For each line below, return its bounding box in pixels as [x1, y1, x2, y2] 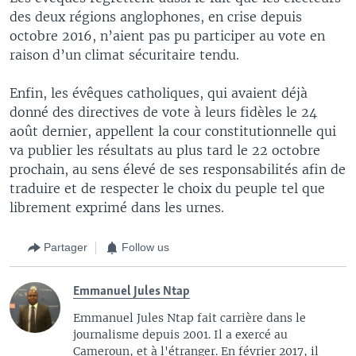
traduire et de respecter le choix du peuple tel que [10, 180, 325, 196]
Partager [44, 241, 87, 253]
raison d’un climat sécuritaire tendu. [10, 46, 239, 63]
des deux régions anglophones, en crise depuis [10, 8, 302, 25]
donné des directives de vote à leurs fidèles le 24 [10, 103, 317, 120]
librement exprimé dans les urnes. [10, 199, 224, 215]
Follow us [122, 241, 169, 253]
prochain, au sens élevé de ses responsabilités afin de [10, 161, 346, 177]
